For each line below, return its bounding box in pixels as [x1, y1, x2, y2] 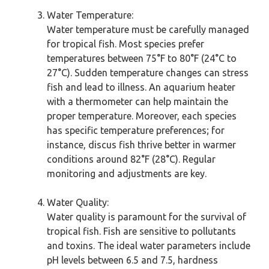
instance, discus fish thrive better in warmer [47, 139, 236, 150]
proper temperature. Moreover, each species [47, 110, 237, 121]
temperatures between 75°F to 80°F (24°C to [47, 53, 237, 64]
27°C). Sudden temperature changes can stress [47, 67, 249, 78]
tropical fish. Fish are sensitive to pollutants [47, 226, 236, 237]
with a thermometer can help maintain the [47, 96, 228, 107]
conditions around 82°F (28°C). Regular [47, 154, 216, 165]
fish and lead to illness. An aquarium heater [47, 82, 235, 92]
